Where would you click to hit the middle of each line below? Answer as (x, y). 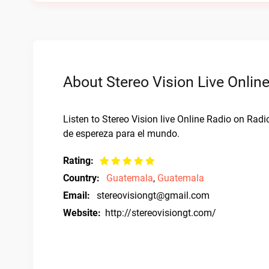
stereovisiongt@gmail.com (153, 195)
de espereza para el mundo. (121, 134)
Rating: (78, 161)
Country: (81, 178)
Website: (82, 213)
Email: (77, 195)
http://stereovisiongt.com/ (161, 213)
